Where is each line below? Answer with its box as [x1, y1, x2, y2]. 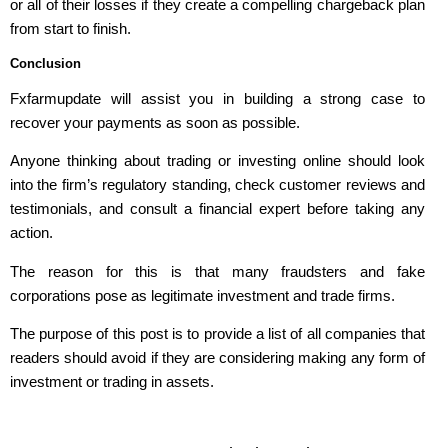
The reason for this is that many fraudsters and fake [10, 262, 425, 280]
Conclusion [10, 55, 81, 71]
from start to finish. [10, 20, 131, 38]
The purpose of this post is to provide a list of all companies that [10, 324, 425, 342]
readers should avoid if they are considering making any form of [10, 348, 425, 366]
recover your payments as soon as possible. [10, 113, 300, 131]
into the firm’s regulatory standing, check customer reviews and [10, 176, 425, 194]
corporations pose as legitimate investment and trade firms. [10, 286, 395, 304]
